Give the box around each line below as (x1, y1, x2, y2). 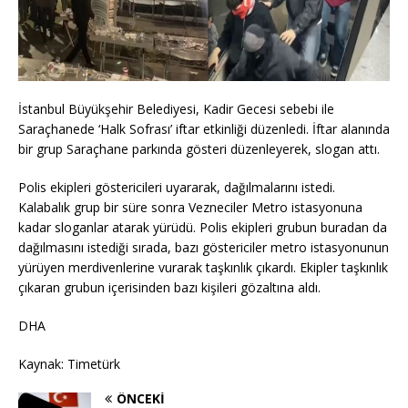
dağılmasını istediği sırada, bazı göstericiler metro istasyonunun (18, 239, 389, 257)
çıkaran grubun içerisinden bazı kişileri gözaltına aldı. (18, 279, 321, 297)
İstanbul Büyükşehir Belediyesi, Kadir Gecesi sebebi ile (18, 100, 334, 118)
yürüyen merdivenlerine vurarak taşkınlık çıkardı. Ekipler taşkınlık (18, 259, 388, 277)
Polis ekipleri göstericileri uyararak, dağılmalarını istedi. (18, 178, 335, 197)
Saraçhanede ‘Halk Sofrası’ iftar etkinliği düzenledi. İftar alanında (18, 120, 390, 138)
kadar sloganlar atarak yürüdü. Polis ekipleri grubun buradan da (18, 219, 387, 237)
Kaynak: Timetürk (18, 355, 120, 373)
